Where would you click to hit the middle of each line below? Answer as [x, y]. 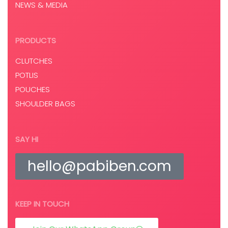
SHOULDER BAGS [45, 103]
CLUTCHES [34, 61]
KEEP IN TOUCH [42, 204]
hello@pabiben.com [99, 166]
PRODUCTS [36, 40]
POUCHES [33, 89]
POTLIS [27, 75]
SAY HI [27, 139]
